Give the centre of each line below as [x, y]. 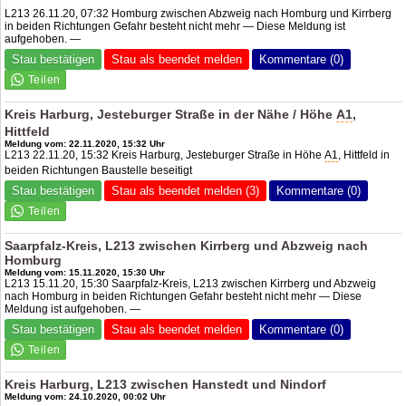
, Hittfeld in [364, 155]
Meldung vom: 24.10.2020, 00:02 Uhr [86, 396]
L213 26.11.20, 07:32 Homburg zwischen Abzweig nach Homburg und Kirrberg [198, 14]
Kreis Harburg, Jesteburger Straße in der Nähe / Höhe [171, 114]
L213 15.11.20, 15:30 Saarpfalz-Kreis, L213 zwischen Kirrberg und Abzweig [191, 284]
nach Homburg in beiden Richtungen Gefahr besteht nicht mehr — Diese [184, 296]
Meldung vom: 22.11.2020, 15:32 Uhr [85, 144]
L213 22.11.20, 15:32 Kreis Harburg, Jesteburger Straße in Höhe [165, 155]
